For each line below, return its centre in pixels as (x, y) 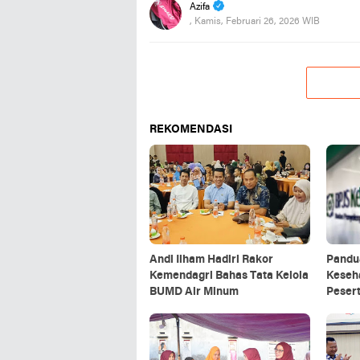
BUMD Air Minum (194, 292)
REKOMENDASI (191, 129)
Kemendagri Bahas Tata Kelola (229, 276)
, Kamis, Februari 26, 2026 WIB (255, 21)
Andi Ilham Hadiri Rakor (211, 260)
